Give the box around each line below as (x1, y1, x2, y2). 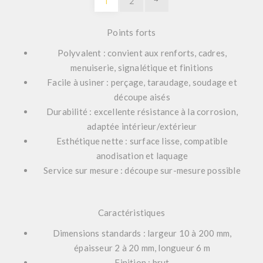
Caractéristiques (97, 207, 166, 218)
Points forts (107, 27, 156, 38)
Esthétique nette (56, 136, 124, 147)
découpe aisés (114, 92, 170, 103)
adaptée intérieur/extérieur (87, 121, 197, 132)
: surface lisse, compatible (123, 136, 228, 147)
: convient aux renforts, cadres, (101, 48, 227, 59)
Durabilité (46, 106, 87, 117)
